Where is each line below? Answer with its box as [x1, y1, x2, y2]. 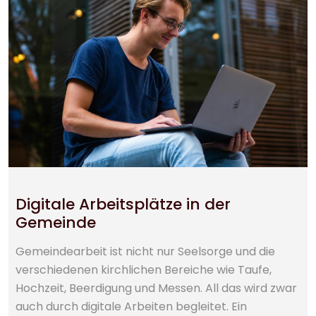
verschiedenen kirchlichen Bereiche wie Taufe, [16, 258, 272, 275]
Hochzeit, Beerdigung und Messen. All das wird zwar [16, 276, 297, 293]
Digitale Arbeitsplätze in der [16, 190, 231, 212]
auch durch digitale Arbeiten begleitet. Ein [16, 295, 247, 312]
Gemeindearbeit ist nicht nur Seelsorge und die [16, 240, 275, 257]
